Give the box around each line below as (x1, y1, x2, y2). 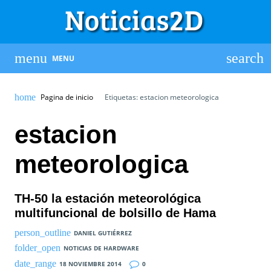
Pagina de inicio (40, 92, 93, 102)
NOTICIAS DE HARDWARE (63, 244, 139, 253)
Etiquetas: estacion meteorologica (102, 92, 219, 102)
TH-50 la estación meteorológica (15, 191, 201, 205)
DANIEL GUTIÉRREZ (73, 228, 132, 237)
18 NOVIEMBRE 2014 (59, 259, 122, 268)
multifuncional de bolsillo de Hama (15, 206, 216, 220)
